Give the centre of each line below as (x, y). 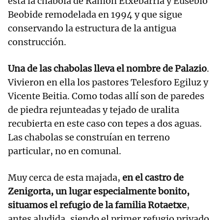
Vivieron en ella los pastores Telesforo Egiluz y (108, 82)
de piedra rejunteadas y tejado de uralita (94, 110)
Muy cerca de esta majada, (65, 178)
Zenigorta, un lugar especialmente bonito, (99, 192)
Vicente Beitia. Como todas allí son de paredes (106, 96)
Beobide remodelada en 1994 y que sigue (95, 15)
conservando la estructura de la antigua (92, 28)
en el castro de (153, 178)
